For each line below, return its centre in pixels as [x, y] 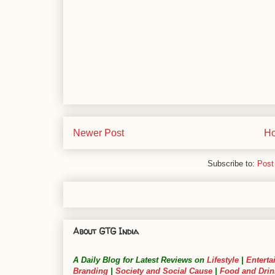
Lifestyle [224, 260]
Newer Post [99, 133]
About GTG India [106, 231]
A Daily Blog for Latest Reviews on [140, 260]
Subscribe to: [232, 164]
